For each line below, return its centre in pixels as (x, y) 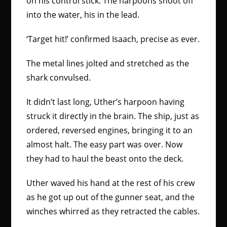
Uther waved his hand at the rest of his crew (111, 183)
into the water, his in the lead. (83, 15)
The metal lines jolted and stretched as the (108, 63)
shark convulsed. (60, 78)
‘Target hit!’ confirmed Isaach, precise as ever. (113, 39)
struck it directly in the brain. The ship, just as (113, 116)
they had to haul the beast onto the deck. (106, 159)
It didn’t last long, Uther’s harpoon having (106, 102)
